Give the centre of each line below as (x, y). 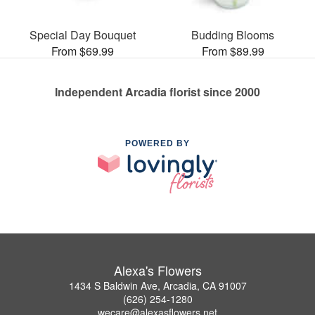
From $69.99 (82, 51)
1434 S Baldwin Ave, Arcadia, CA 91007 (157, 285)
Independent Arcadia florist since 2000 (157, 92)
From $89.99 (233, 51)
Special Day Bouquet (82, 35)
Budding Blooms (233, 35)
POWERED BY (157, 143)
